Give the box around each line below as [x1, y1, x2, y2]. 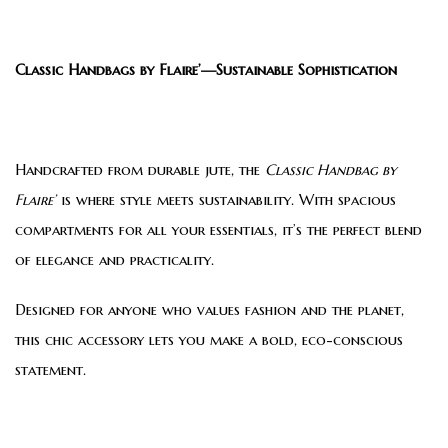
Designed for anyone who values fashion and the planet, [15, 299, 404, 319]
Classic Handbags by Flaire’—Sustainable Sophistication [15, 59, 397, 79]
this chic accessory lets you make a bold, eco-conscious [15, 329, 403, 349]
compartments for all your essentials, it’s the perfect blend [15, 219, 422, 239]
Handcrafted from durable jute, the [15, 159, 265, 179]
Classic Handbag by [265, 159, 396, 179]
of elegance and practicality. [15, 249, 214, 269]
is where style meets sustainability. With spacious [56, 189, 396, 209]
